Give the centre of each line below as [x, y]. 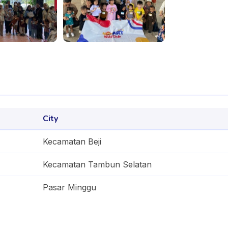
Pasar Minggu [69, 187]
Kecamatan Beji [72, 141]
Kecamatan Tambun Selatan [97, 164]
